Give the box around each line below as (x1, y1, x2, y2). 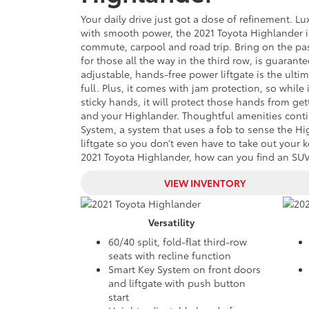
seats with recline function (108, 248, 231, 263)
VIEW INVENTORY (164, 176, 246, 190)
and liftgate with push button (108, 276, 246, 290)
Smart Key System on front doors (108, 262, 261, 277)
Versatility (148, 215, 195, 230)
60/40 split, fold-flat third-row (108, 235, 247, 249)
